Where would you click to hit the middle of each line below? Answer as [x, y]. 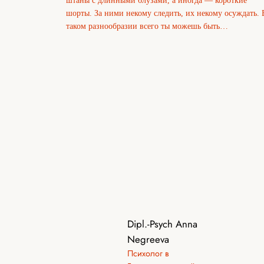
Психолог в [148, 254]
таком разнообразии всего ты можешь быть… [147, 26]
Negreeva [148, 240]
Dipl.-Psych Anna [162, 224]
